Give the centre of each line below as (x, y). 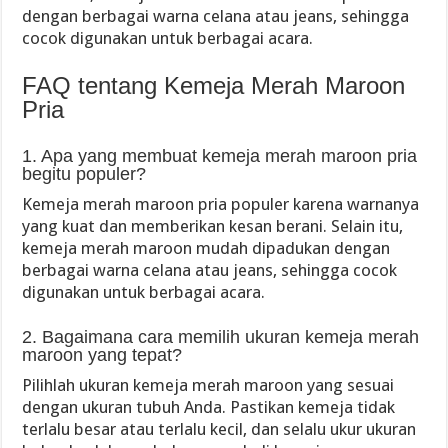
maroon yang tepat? (102, 355)
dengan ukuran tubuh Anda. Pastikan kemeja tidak (209, 407)
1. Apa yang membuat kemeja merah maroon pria (220, 156)
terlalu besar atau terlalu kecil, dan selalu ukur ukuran (219, 429)
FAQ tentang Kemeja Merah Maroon (214, 85)
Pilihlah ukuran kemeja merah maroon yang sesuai (208, 385)
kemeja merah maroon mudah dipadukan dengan (206, 248)
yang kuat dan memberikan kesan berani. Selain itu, (213, 226)
